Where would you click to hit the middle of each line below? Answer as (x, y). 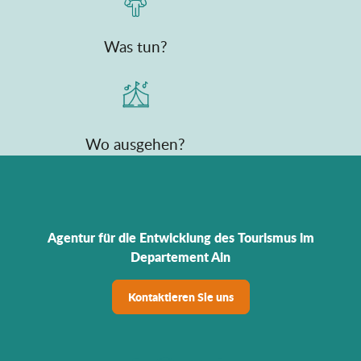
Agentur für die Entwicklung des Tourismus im (180, 238)
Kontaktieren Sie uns (180, 297)
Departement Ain (180, 257)
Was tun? (135, 47)
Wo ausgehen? (135, 144)
